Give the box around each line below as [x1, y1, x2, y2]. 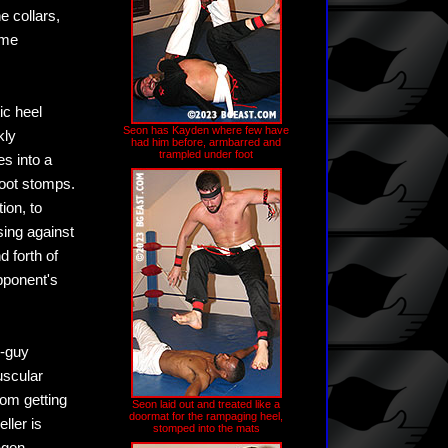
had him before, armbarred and [131, 136, 281, 148]
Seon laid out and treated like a [132, 398, 280, 410]
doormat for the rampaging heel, [129, 410, 283, 422]
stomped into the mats [152, 422, 260, 434]
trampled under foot [159, 148, 253, 160]
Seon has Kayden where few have [123, 124, 289, 136]
